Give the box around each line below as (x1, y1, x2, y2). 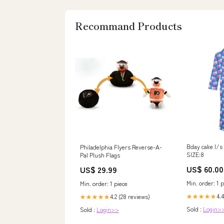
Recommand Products (75, 18, 182, 33)
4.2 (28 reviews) (110, 192, 150, 201)
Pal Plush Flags (80, 150, 120, 159)
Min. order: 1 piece (80, 179, 127, 188)
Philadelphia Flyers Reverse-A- (80, 142, 162, 151)
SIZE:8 (186, 150, 204, 159)
